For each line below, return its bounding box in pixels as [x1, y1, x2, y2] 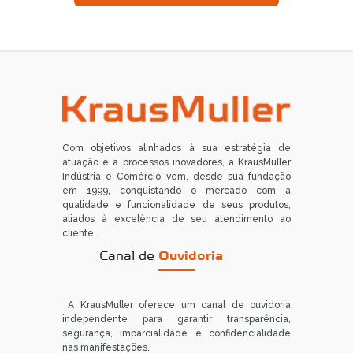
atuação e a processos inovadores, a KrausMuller [62, 156, 291, 168]
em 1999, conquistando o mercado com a [62, 184, 291, 196]
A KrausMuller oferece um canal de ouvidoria [62, 299, 291, 310]
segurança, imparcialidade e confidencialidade [62, 327, 291, 339]
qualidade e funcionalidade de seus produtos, [62, 199, 291, 210]
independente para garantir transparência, [62, 313, 291, 325]
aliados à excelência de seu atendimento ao [62, 213, 291, 225]
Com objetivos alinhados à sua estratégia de [62, 142, 291, 154]
